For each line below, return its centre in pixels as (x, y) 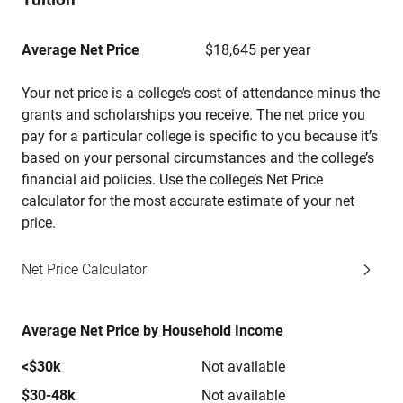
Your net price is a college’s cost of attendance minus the (201, 93)
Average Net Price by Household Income (152, 331)
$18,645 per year (258, 50)
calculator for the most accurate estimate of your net (188, 201)
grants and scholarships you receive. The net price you (193, 115)
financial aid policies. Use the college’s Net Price (172, 179)
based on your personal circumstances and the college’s (198, 158)
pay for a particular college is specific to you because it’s (200, 136)
